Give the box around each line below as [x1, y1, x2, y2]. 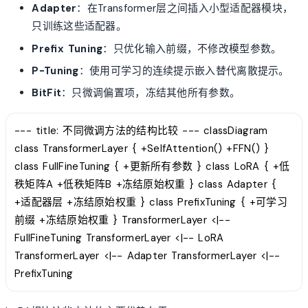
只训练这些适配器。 [32, 19, 127, 34]
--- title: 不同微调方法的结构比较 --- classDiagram [14, 124, 268, 138]
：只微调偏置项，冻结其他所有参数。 [61, 86, 241, 100]
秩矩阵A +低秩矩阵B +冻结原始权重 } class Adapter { [14, 177, 276, 192]
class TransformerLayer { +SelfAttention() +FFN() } [14, 142, 269, 156]
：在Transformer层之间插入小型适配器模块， [76, 1, 294, 16]
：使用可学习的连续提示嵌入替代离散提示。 [78, 64, 289, 78]
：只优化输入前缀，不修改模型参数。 [102, 41, 282, 56]
